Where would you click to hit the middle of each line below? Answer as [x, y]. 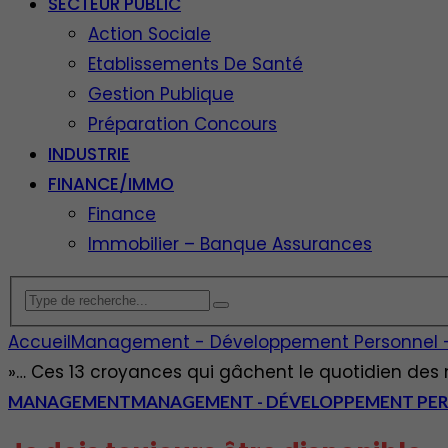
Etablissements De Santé [195, 64]
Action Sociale [149, 34]
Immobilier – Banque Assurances [230, 244]
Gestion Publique [161, 94]
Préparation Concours [182, 124]
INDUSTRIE [89, 154]
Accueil [39, 341]
